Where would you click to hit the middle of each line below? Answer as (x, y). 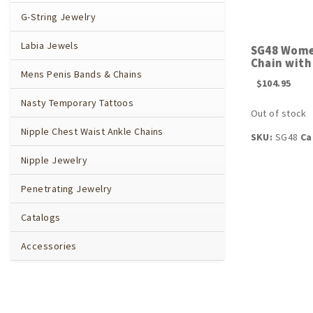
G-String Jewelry (59, 17)
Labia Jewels (50, 45)
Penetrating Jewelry (67, 189)
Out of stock (278, 113)
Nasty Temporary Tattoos (78, 103)
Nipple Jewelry (54, 160)
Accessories (49, 246)
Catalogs (41, 217)
